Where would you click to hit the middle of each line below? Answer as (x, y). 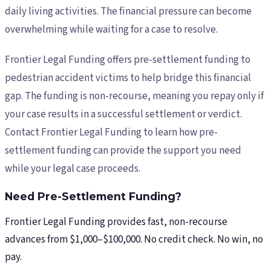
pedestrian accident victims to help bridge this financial (128, 78)
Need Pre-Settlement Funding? (93, 196)
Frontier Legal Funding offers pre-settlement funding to (128, 60)
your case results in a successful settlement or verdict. (123, 114)
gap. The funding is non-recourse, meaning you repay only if (134, 96)
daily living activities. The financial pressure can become (128, 11)
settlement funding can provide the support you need (123, 150)
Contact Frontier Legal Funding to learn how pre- (111, 132)
